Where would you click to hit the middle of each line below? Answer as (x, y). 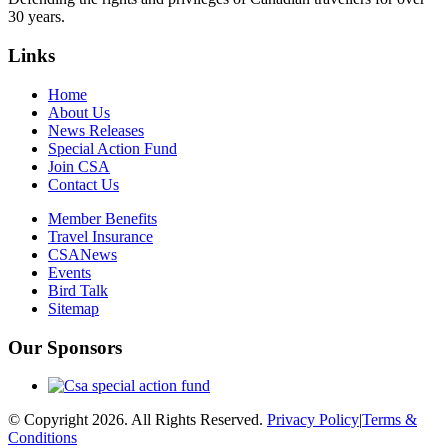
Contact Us (83, 184)
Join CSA (79, 166)
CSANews (82, 254)
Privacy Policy (313, 420)
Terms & (389, 420)
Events (69, 272)
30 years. (36, 17)
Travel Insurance (100, 236)
